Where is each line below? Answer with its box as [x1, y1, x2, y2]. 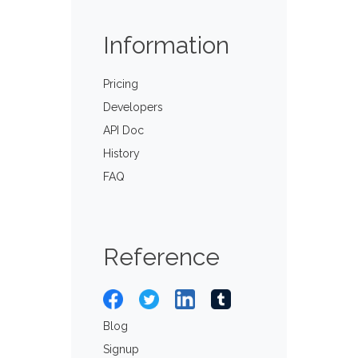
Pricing [103, 78, 138, 90]
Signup [103, 343, 139, 356]
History [103, 147, 140, 160]
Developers [103, 101, 163, 113]
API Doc [103, 124, 144, 137]
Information [103, 31, 229, 59]
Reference [103, 243, 220, 271]
